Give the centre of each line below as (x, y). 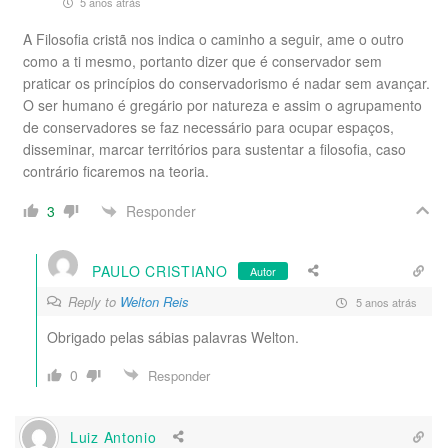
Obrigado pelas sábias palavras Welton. (173, 337)
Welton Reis (154, 301)
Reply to (94, 301)
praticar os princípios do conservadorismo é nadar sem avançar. (226, 83)
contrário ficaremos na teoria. (116, 171)
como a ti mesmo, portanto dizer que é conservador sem (202, 61)
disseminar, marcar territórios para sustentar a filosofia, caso (214, 149)
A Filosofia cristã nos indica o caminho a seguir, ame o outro (213, 39)
